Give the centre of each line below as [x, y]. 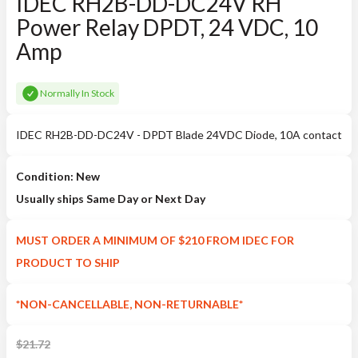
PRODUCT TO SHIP [68, 263]
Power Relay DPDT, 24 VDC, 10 [167, 27]
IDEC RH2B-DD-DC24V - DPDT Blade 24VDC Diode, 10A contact [179, 135]
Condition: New [58, 176]
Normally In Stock [77, 93]
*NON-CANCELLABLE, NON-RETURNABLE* [129, 304]
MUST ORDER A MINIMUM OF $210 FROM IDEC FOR [155, 240]
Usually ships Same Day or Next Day [111, 199]
